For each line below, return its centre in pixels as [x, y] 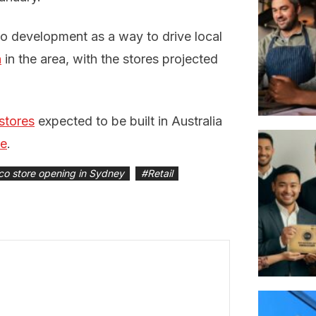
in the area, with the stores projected [110, 59]
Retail [160, 174]
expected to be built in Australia [128, 121]
